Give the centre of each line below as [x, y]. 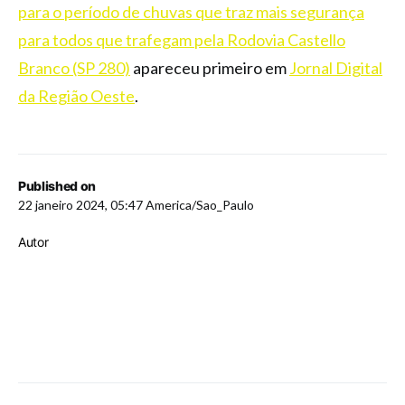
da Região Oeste [76, 96]
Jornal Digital [336, 68]
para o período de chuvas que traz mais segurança [191, 12]
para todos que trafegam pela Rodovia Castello [182, 40]
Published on [57, 186]
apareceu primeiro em [210, 68]
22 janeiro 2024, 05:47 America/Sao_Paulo [136, 205]
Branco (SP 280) [74, 68]
